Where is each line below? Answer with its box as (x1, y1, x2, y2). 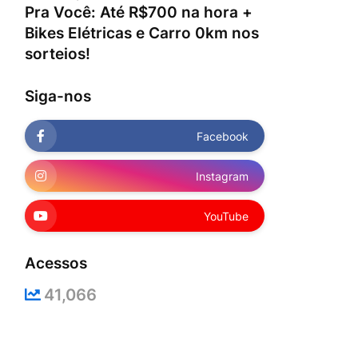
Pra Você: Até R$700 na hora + (25, 3, 253, 22)
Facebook (197, 129, 249, 143)
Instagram (196, 169, 249, 183)
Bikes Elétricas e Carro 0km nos (25, 24, 259, 42)
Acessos (25, 254, 87, 272)
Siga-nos (25, 87, 91, 105)
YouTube (204, 209, 249, 223)
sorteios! (25, 45, 90, 63)
